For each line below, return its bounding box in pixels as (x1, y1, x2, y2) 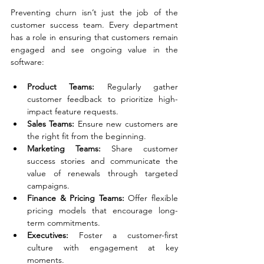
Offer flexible (124, 192, 179, 203)
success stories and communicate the (27, 155, 178, 166)
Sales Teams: (27, 118, 75, 129)
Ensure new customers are (74, 118, 179, 129)
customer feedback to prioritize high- (27, 93, 178, 104)
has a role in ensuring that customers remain (11, 31, 178, 42)
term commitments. (27, 217, 100, 228)
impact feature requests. (27, 105, 118, 117)
